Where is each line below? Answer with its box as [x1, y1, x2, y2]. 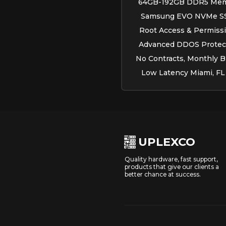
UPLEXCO [138, 135, 195, 149]
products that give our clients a [125, 162, 219, 171]
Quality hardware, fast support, [125, 155, 218, 163]
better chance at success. [125, 170, 201, 178]
